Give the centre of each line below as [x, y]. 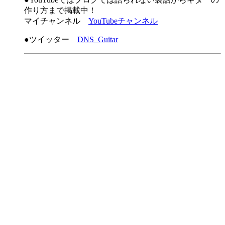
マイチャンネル [56, 21]
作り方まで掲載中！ [64, 11]
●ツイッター [51, 40]
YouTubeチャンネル [123, 21]
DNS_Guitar [98, 40]
